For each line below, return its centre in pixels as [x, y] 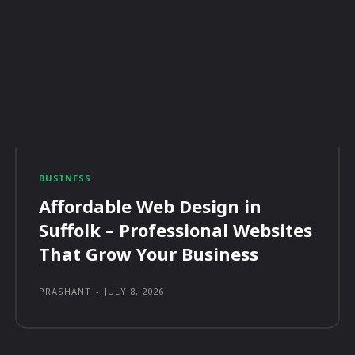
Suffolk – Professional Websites [176, 230]
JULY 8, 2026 [135, 292]
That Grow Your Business [149, 254]
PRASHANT [65, 292]
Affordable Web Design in [151, 206]
